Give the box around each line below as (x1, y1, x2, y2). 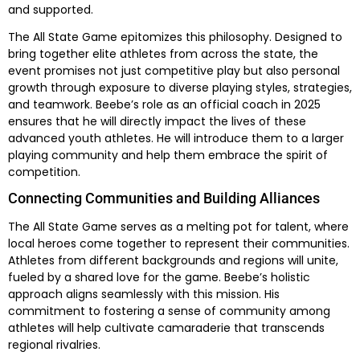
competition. (8, 163, 80, 180)
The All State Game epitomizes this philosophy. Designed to (8, 28, 342, 45)
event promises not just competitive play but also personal (8, 62, 340, 79)
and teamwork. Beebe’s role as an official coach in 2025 (8, 96, 321, 112)
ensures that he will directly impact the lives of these (8, 112, 306, 129)
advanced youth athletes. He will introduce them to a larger (8, 129, 344, 146)
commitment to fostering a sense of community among (8, 303, 330, 320)
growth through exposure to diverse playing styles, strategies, (8, 79, 352, 96)
